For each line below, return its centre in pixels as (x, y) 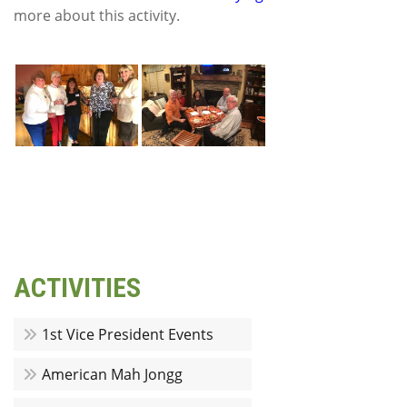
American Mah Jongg (112, 374)
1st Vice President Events (128, 334)
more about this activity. (97, 15)
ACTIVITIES (77, 288)
